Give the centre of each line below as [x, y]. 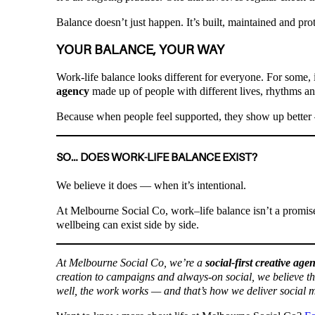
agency [73, 91]
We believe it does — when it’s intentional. [151, 186]
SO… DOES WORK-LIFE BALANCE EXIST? [157, 157]
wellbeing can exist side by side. [128, 225]
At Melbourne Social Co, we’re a [131, 263]
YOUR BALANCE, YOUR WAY [140, 50]
